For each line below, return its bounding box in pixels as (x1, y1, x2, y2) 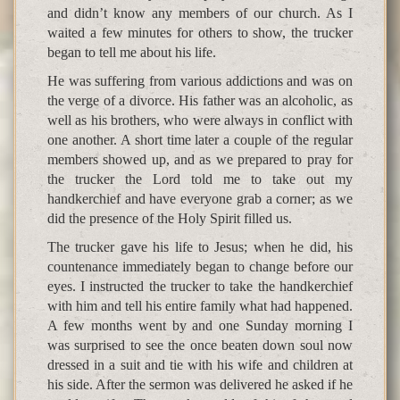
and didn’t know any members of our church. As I (47, 5, 353, 21)
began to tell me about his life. (47, 45, 216, 61)
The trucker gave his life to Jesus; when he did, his (47, 239, 353, 255)
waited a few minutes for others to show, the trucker (47, 25, 353, 41)
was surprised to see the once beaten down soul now (47, 337, 353, 354)
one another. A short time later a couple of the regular (47, 132, 353, 148)
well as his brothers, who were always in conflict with (47, 112, 353, 129)
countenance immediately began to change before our (47, 259, 353, 275)
